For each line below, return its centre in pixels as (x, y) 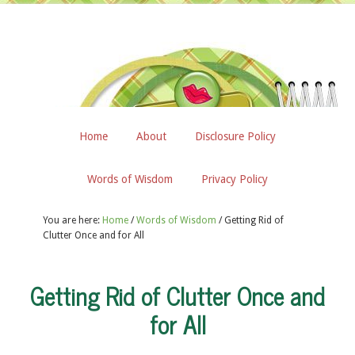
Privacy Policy (235, 179)
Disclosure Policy (235, 136)
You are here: (73, 220)
